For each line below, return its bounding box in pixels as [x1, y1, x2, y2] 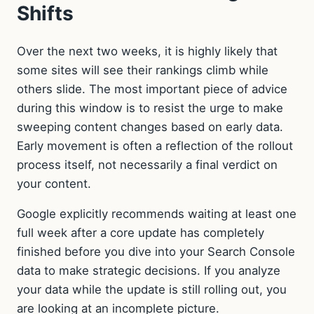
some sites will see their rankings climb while [17, 62, 268, 77]
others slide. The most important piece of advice [17, 81, 287, 96]
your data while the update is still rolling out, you [17, 282, 287, 297]
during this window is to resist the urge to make [17, 100, 283, 115]
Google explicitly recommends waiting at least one [17, 207, 296, 221]
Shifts [17, 1, 74, 26]
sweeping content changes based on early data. [17, 119, 283, 134]
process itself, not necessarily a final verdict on [17, 157, 278, 172]
